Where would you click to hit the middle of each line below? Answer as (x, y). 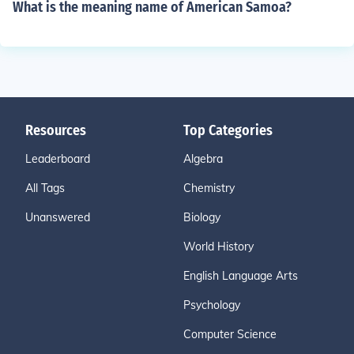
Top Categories (228, 130)
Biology (202, 217)
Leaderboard (58, 159)
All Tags (45, 188)
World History (218, 247)
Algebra (203, 159)
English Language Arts (241, 276)
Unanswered (58, 217)
